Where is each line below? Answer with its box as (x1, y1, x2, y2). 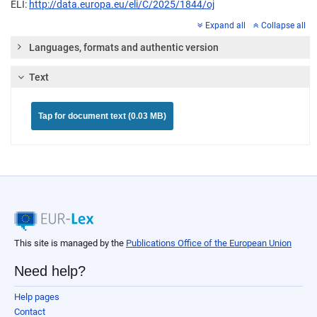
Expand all (205, 21, 246, 31)
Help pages (14, 292, 59, 303)
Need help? (14, 263, 86, 279)
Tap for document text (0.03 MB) (38, 111, 166, 122)
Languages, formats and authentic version (29, 42, 219, 54)
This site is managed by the (14, 238, 126, 249)
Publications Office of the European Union (126, 238, 292, 249)
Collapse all (261, 21, 306, 31)
